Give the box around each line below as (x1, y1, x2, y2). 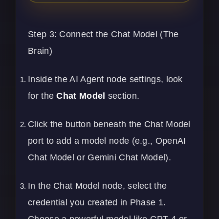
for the (28, 91, 57, 101)
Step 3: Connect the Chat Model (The (28, 29, 179, 40)
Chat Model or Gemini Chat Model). (28, 153, 171, 163)
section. (105, 91, 140, 101)
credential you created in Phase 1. (28, 197, 166, 208)
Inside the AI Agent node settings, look (28, 74, 183, 85)
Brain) (28, 46, 52, 56)
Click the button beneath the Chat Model (28, 119, 191, 130)
